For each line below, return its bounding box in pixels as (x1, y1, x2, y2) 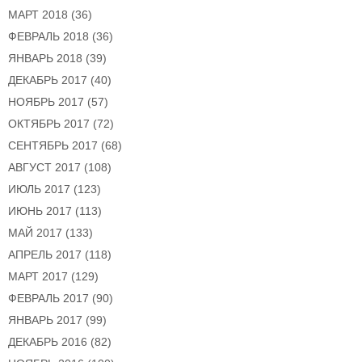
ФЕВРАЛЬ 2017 (8, 292, 89, 305)
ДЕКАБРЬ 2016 (8, 335, 87, 349)
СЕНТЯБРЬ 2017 (8, 139, 98, 153)
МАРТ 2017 (8, 270, 68, 284)
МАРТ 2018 (8, 8, 68, 22)
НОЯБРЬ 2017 (8, 95, 84, 109)
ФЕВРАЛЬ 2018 (8, 30, 89, 44)
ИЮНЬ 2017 (8, 204, 72, 218)
